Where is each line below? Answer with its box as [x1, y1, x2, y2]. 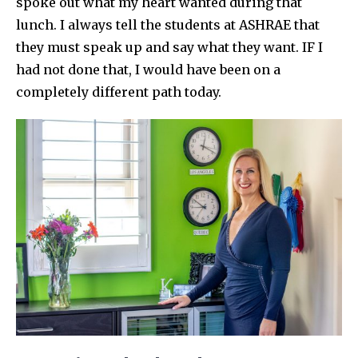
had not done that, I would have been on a [16, 62, 280, 78]
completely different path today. [16, 84, 221, 101]
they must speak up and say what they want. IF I [16, 39, 323, 56]
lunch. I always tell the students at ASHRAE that [16, 17, 320, 34]
